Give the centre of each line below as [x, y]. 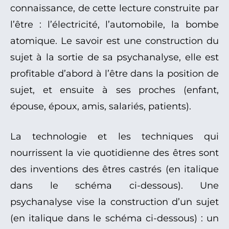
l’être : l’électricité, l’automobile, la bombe [114, 25]
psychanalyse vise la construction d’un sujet [114, 202]
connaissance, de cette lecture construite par [114, 8]
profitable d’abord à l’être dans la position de [114, 74]
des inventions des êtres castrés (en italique [114, 169]
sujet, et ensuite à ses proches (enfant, [114, 90]
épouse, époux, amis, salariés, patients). [101, 107]
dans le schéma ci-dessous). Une [114, 186]
